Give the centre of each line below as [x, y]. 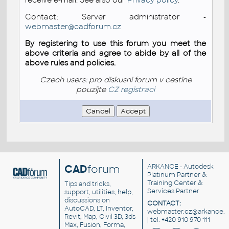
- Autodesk [196, 167]
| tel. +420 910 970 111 [178, 220]
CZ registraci [132, 89]
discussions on [87, 201]
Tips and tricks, [88, 184]
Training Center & [175, 183]
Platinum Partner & [177, 175]
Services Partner [173, 191]
